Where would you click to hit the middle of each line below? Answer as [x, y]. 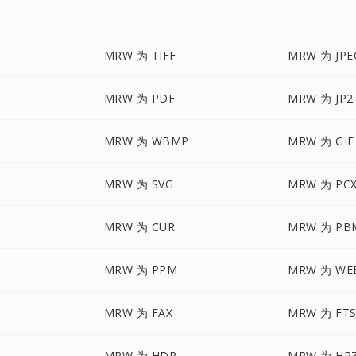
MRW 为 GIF [321, 141]
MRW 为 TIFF [140, 55]
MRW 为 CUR [139, 227]
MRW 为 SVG [139, 184]
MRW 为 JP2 [321, 98]
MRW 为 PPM [141, 270]
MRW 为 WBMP [146, 141]
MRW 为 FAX [138, 313]
